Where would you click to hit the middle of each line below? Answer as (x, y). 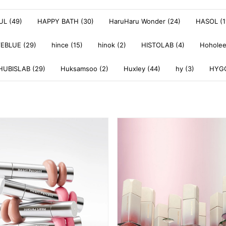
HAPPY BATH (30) (66, 21)
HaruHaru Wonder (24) (145, 21)
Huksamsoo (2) (84, 69)
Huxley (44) (142, 69)
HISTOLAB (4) (163, 45)
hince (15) (67, 45)
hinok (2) (112, 45)
